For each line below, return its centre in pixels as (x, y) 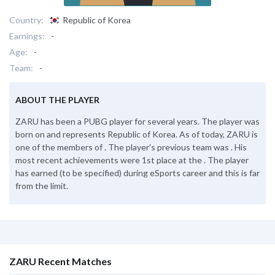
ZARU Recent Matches (60, 261)
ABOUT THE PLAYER (57, 99)
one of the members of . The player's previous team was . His (131, 147)
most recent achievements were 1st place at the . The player (132, 160)
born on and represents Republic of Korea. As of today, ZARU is (137, 134)
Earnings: (27, 36)
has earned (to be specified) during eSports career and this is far (137, 172)
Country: (26, 20)
